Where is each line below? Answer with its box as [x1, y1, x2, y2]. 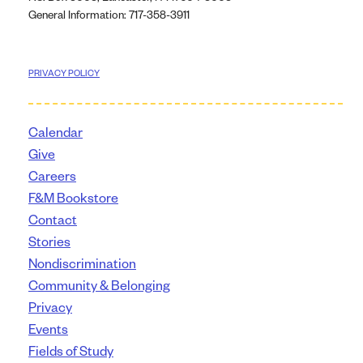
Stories [28, 232, 70, 250]
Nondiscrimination [28, 254, 136, 271]
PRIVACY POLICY [28, 66, 100, 79]
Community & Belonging [28, 275, 170, 293]
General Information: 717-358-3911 [28, 7, 190, 22]
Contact [28, 210, 77, 228]
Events [28, 319, 68, 337]
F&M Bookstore [28, 188, 118, 206]
